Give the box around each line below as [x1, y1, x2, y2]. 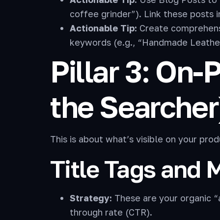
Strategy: [70, 192, 112, 203]
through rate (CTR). [70, 207, 152, 218]
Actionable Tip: [70, 23, 137, 33]
